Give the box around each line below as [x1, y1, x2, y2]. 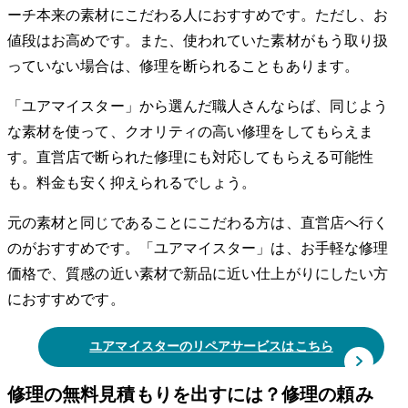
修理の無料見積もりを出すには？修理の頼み [7, 384, 373, 405]
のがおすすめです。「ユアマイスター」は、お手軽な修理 [7, 240, 389, 256]
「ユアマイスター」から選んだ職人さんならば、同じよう [7, 97, 389, 114]
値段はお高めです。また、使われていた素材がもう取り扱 [7, 32, 389, 48]
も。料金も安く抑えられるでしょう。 [7, 174, 257, 190]
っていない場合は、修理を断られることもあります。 [7, 57, 359, 74]
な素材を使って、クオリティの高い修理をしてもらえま [7, 123, 373, 139]
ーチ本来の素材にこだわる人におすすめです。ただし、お [7, 6, 389, 23]
